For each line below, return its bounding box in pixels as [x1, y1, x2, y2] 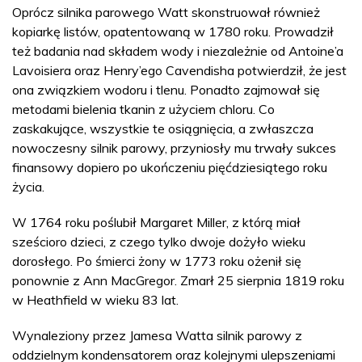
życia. [12, 178, 44, 195]
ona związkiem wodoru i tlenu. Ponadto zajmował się [12, 81, 320, 98]
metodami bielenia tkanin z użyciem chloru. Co [12, 100, 275, 117]
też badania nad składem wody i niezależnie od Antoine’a [12, 42, 343, 59]
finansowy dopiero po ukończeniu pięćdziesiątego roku [12, 158, 327, 175]
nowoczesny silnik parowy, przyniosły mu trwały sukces [12, 139, 336, 156]
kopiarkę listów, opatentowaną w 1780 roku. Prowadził [12, 23, 334, 40]
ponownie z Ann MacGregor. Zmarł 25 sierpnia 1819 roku [12, 271, 344, 288]
